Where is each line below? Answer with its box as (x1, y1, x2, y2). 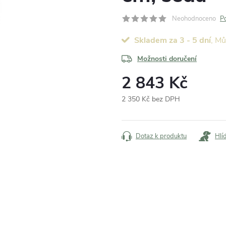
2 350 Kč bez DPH (122, 94, 180, 104)
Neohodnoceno (172, 14, 216, 23)
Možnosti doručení (137, 53, 197, 64)
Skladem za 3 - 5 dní (134, 34, 211, 46)
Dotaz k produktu (136, 131, 187, 141)
